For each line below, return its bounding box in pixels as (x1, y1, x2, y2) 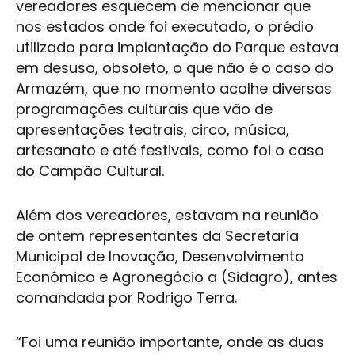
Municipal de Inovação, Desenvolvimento (16, 246, 304, 266)
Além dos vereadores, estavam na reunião (16, 205, 319, 225)
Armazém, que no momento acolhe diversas (16, 78, 332, 98)
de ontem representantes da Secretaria (16, 226, 299, 246)
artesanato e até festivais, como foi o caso (16, 140, 324, 160)
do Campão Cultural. (16, 161, 168, 181)
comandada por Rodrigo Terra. (16, 288, 241, 307)
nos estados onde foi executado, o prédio (16, 17, 314, 36)
